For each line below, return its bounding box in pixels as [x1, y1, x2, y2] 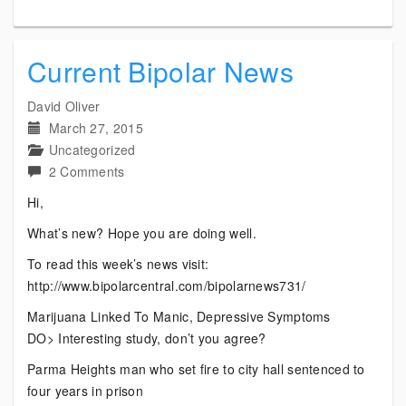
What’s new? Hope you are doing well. [27, 224, 256, 242]
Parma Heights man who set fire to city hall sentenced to [27, 360, 365, 378]
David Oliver [27, 97, 101, 115]
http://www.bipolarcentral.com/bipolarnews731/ [27, 276, 306, 295]
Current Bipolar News [27, 52, 294, 91]
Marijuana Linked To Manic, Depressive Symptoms [27, 307, 331, 325]
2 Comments [48, 162, 125, 180]
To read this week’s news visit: [27, 255, 209, 273]
